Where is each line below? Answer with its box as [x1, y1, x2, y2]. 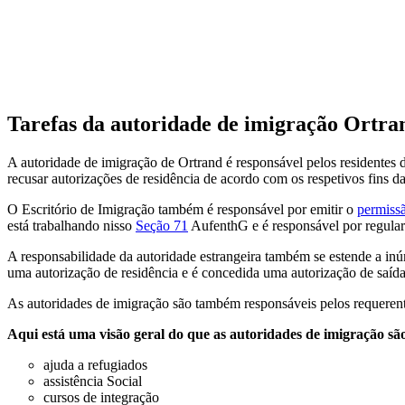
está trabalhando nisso [7, 217, 136, 233]
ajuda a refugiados [43, 356, 147, 372]
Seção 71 [136, 217, 188, 233]
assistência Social [43, 372, 142, 389]
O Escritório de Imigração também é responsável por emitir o [7, 201, 357, 217]
